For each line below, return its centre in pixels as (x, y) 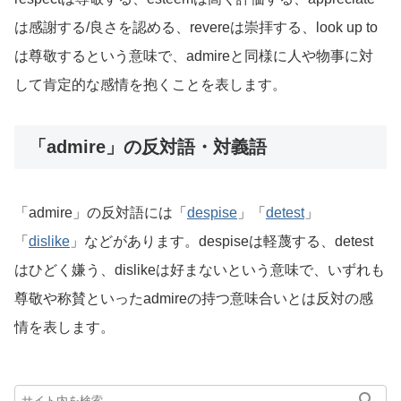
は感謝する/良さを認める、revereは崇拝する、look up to (196, 28)
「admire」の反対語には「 (101, 212)
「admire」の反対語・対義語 (148, 147)
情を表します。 (64, 327)
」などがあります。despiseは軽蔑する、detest (222, 241)
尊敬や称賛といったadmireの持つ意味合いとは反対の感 (194, 298)
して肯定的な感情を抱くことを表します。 (150, 85)
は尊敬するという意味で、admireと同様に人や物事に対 (194, 56)
